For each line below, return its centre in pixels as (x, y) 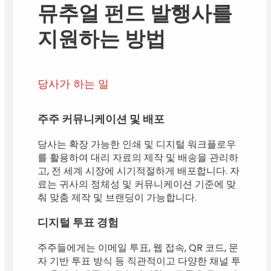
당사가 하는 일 (73, 84)
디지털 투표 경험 (78, 223)
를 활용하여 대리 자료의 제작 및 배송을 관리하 (138, 158)
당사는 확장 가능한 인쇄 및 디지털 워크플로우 (137, 144)
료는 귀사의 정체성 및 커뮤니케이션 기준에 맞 (137, 184)
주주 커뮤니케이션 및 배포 (101, 119)
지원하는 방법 (102, 39)
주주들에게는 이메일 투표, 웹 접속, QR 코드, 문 (138, 248)
